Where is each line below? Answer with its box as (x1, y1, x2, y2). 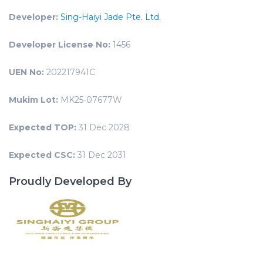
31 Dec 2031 (75, 150, 126, 161)
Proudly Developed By (9, 175, 131, 188)
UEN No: (9, 67, 44, 78)
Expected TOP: (9, 122, 76, 133)
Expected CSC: (9, 150, 75, 161)
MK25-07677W (58, 95, 122, 106)
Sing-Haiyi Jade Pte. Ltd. (60, 12, 161, 23)
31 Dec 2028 (76, 122, 130, 133)
